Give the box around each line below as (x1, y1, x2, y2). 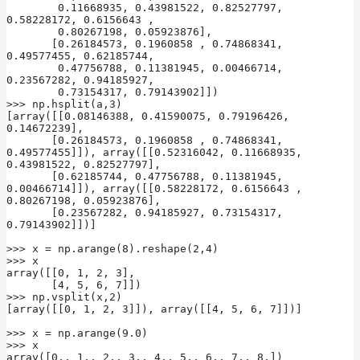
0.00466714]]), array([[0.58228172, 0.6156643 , (6, 182, 302, 194)
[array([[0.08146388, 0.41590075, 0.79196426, (6, 109, 289, 122)
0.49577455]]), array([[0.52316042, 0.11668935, (6, 145, 302, 158)
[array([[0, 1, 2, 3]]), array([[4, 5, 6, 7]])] (6, 302, 302, 315)
